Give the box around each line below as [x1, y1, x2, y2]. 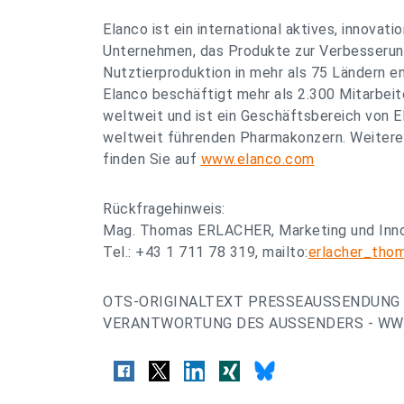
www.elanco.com [200, 151, 315, 168]
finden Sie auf [103, 151, 201, 168]
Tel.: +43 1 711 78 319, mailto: [103, 243, 308, 261]
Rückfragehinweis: [103, 200, 225, 217]
